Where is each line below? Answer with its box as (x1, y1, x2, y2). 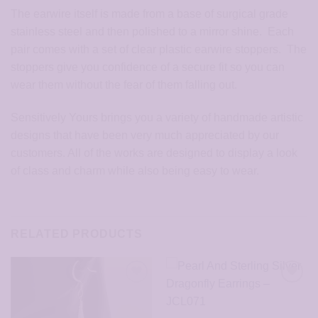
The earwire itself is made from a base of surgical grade (11, 8, 288, 21)
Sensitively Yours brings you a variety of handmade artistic (11, 111, 303, 124)
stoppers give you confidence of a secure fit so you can (11, 61, 285, 74)
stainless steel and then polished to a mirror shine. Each (11, 26, 294, 38)
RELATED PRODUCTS (11, 227, 143, 240)
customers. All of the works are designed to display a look (11, 146, 297, 159)
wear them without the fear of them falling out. (11, 79, 237, 92)
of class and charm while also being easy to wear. (11, 164, 259, 177)
